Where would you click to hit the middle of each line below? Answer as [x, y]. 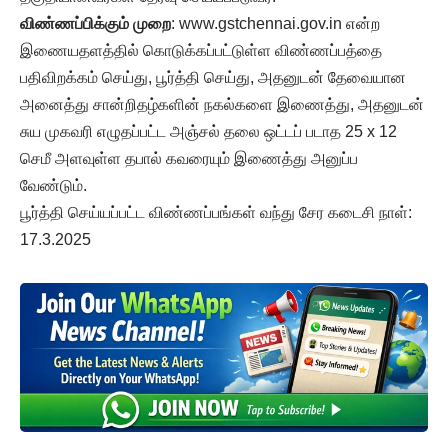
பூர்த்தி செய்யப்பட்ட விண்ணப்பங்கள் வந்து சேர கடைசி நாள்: [216, 212]
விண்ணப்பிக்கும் [74, 23]
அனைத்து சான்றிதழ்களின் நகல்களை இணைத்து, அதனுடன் [222, 104]
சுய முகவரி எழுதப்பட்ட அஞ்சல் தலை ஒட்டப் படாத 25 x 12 [208, 131]
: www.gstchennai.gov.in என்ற [275, 23]
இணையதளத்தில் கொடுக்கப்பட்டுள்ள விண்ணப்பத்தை [201, 50]
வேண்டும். [53, 185]
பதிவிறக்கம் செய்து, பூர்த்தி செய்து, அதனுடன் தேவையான [213, 77]
